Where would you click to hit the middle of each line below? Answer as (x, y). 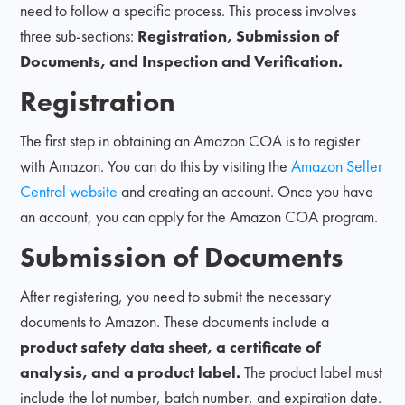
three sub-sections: (79, 35)
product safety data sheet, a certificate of (171, 346)
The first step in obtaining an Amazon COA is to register (190, 140)
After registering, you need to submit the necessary (176, 296)
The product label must (314, 372)
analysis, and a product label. (132, 372)
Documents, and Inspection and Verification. (182, 61)
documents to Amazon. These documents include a (175, 321)
